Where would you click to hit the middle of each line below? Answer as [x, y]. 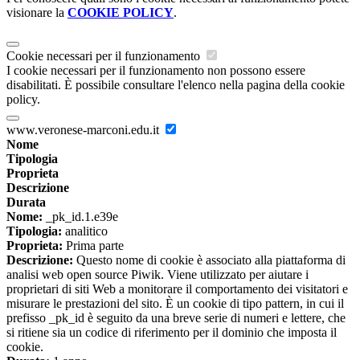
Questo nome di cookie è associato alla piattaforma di [209, 260]
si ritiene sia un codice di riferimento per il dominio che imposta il [172, 333]
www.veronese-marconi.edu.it [84, 130]
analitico [85, 231]
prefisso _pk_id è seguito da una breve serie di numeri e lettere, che [176, 318]
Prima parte [93, 246]
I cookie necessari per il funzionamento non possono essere [156, 71]
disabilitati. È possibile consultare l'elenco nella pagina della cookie [176, 85]
